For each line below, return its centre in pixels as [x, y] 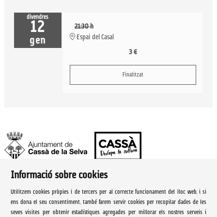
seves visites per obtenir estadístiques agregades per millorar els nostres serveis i [108, 213]
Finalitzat [133, 75]
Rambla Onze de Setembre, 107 [55, 203]
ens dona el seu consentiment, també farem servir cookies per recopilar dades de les [108, 203]
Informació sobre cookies [59, 176]
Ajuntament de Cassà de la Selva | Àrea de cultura [92, 186]
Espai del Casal [94, 38]
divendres [38, 18]
